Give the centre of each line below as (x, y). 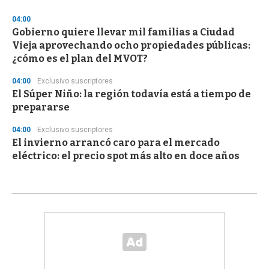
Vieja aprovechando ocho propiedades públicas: (131, 46)
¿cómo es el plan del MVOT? (80, 59)
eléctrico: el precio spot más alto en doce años (126, 156)
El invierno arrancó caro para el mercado (116, 143)
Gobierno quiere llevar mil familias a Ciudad (123, 32)
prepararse (41, 107)
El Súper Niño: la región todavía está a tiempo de (131, 94)
